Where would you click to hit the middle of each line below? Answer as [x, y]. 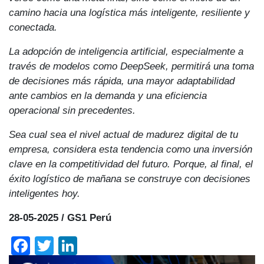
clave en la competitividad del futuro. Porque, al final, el [131, 164]
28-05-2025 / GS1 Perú [60, 217]
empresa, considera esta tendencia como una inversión [131, 149]
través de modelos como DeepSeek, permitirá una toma [131, 66]
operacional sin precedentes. [72, 110]
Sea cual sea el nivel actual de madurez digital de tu [123, 134]
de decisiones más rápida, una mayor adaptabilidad [122, 80]
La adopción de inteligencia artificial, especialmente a [126, 51]
